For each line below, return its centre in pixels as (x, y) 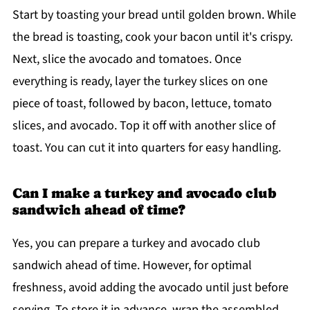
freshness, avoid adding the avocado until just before (150, 288)
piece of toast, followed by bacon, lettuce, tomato (142, 104)
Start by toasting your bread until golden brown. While (154, 15)
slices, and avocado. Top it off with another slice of (144, 126)
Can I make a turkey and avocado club (144, 193)
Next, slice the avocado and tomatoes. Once (127, 60)
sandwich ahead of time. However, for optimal (132, 266)
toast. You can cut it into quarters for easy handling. (146, 148)
